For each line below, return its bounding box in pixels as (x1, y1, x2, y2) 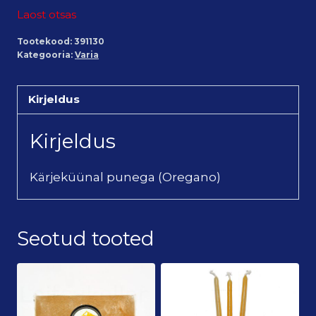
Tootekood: (17, 35, 74, 47)
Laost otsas (17, 7, 76, 21)
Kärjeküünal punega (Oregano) (30, 169, 221, 184)
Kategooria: (17, 49, 75, 60)
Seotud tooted (17, 226, 154, 250)
